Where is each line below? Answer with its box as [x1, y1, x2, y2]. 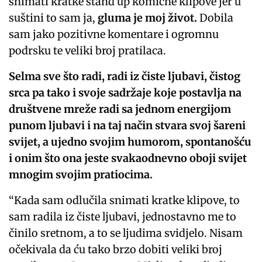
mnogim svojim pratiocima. [9, 168, 153, 182]
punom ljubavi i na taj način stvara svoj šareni [9, 119, 246, 133]
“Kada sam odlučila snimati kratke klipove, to [9, 194, 240, 208]
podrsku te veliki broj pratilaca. [9, 44, 167, 58]
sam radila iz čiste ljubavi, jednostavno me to [9, 210, 237, 224]
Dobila [199, 11, 234, 25]
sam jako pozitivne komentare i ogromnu [9, 27, 219, 42]
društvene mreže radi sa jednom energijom [9, 102, 232, 116]
